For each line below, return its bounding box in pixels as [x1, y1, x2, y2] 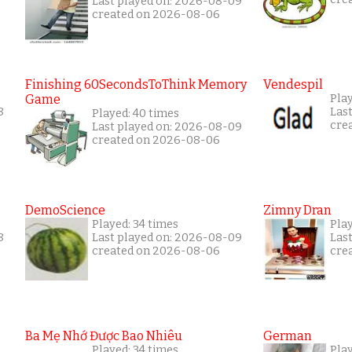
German [263, 328, 312, 343]
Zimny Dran [263, 203, 332, 218]
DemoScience [25, 203, 105, 218]
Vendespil [263, 77, 323, 92]
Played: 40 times [92, 107, 179, 120]
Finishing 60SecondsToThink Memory [25, 77, 247, 92]
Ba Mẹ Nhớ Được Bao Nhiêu [25, 328, 182, 343]
